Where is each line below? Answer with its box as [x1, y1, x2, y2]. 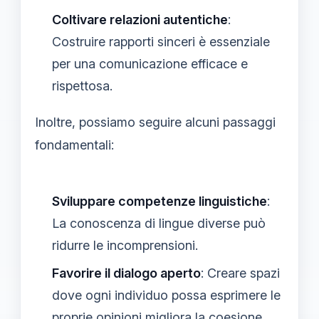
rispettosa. [52, 78, 113, 93]
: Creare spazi [201, 265, 280, 281]
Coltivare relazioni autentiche [52, 11, 228, 27]
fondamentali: [35, 137, 114, 152]
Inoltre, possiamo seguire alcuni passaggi [35, 114, 276, 130]
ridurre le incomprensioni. [52, 237, 198, 253]
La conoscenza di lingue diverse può [52, 215, 266, 231]
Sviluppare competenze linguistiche [52, 193, 267, 209]
